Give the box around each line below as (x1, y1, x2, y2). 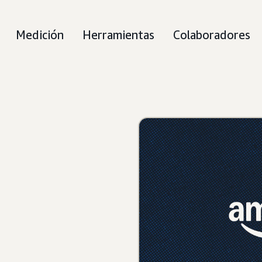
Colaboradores (173, 28, 250, 42)
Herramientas (82, 28, 154, 42)
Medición (16, 28, 64, 42)
